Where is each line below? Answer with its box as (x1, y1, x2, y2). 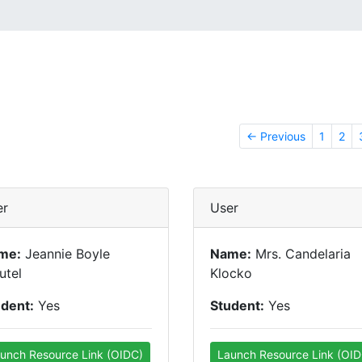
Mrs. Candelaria (251, 246, 351, 262)
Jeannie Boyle (21, 246, 110, 262)
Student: (210, 297, 264, 314)
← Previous (246, 129, 305, 143)
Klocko (210, 265, 252, 281)
